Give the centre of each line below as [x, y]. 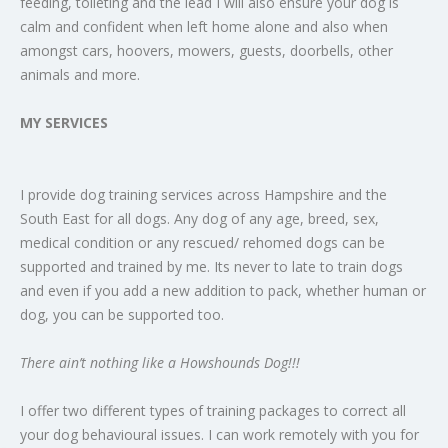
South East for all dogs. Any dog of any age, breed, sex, [199, 219]
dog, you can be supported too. [124, 315]
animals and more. [82, 75]
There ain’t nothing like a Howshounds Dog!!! [162, 363]
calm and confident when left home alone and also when [204, 27]
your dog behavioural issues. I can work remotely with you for [219, 435]
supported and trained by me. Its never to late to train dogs [211, 267]
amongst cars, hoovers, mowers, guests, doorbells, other [206, 51]
